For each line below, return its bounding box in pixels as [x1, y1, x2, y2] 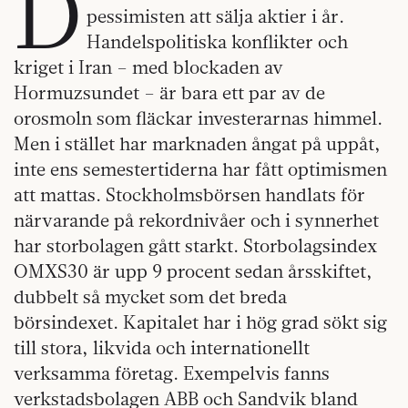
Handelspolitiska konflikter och [87, 29, 349, 53]
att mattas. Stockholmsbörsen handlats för [14, 182, 365, 206]
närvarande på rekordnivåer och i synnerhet [14, 208, 379, 231]
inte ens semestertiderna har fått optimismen [14, 157, 387, 180]
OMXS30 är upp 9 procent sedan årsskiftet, [14, 259, 372, 282]
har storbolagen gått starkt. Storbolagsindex [14, 233, 377, 257]
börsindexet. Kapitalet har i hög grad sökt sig [14, 310, 387, 333]
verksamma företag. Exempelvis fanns [14, 361, 330, 384]
